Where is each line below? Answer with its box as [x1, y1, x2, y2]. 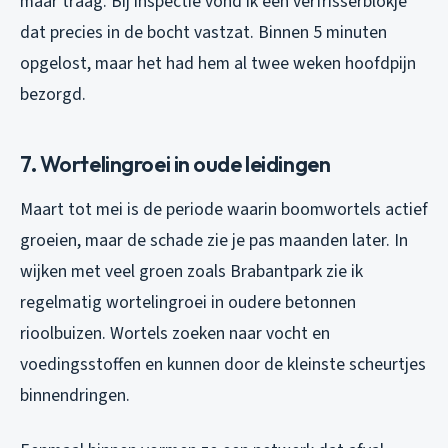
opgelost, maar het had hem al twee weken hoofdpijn [20, 50, 416, 76]
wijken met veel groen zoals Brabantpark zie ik [20, 258, 363, 284]
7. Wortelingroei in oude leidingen [20, 149, 331, 178]
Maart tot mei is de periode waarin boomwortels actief [20, 196, 428, 222]
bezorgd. [20, 81, 86, 107]
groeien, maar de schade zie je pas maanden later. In [20, 227, 408, 253]
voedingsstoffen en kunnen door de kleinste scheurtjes [20, 351, 426, 377]
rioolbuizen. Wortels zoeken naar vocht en [20, 320, 330, 346]
